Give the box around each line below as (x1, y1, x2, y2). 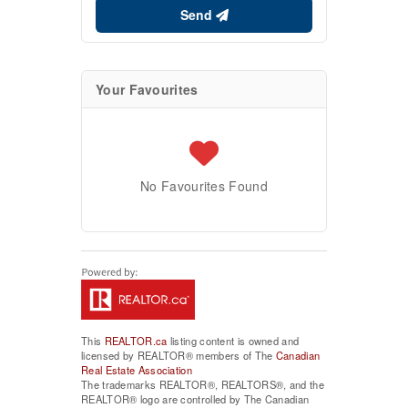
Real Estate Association (81, 362, 192, 378)
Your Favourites (96, 80, 199, 99)
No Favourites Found (140, 177, 268, 196)
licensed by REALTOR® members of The (81, 348, 276, 363)
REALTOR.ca (104, 333, 168, 349)
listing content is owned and (167, 333, 300, 349)
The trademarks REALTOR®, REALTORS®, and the (81, 377, 324, 393)
